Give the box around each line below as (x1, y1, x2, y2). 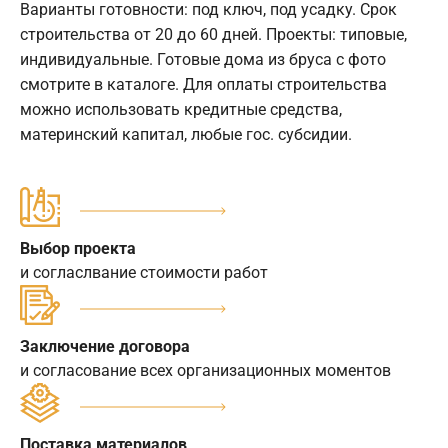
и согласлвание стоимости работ (20, 262, 268, 282)
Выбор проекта (20, 238, 136, 258)
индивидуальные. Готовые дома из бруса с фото (20, 49, 386, 69)
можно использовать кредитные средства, (20, 99, 342, 119)
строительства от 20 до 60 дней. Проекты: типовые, (20, 24, 407, 44)
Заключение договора (20, 336, 190, 356)
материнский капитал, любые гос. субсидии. (20, 124, 352, 144)
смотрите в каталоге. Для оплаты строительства (20, 74, 387, 94)
